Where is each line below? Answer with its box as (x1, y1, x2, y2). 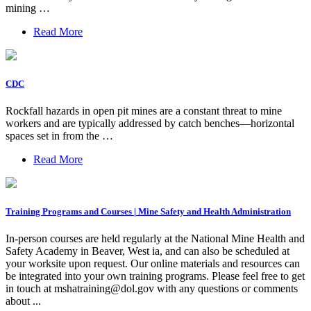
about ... (6, 295, 41, 308)
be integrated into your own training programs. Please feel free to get (6, 270, 305, 283)
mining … (6, 1, 50, 14)
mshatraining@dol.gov (54, 283, 154, 295)
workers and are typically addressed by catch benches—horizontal (6, 117, 294, 130)
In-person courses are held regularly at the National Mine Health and (6, 233, 305, 245)
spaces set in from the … (6, 130, 113, 142)
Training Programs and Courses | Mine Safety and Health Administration (6, 206, 291, 217)
